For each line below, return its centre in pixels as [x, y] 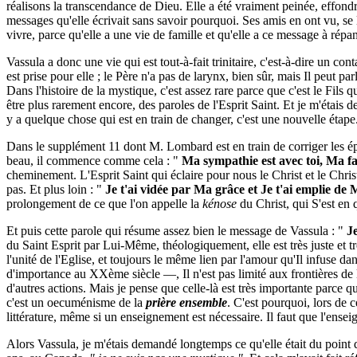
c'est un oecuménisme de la [76, 302]
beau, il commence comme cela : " [94, 161]
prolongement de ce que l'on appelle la [104, 204]
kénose [220, 204]
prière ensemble [186, 302]
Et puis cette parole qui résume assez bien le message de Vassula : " [177, 231]
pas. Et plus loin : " [56, 189]
